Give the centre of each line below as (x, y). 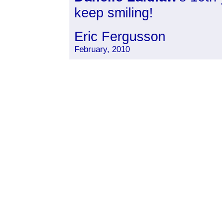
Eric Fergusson (120, 36)
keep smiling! (114, 13)
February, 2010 (102, 49)
